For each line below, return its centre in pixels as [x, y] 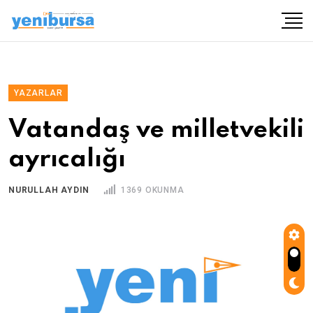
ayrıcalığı [67, 159]
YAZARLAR [38, 93]
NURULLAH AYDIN [49, 190]
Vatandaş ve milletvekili [156, 130]
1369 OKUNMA [151, 190]
